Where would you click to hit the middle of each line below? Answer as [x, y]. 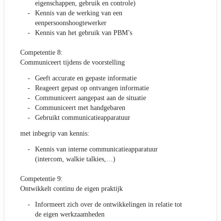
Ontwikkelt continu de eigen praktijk [72, 189]
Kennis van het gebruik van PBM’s [84, 33]
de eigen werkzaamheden [70, 215]
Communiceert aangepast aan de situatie [91, 98]
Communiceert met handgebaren [80, 108]
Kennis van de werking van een [79, 13]
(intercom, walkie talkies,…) [75, 159]
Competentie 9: [41, 179]
